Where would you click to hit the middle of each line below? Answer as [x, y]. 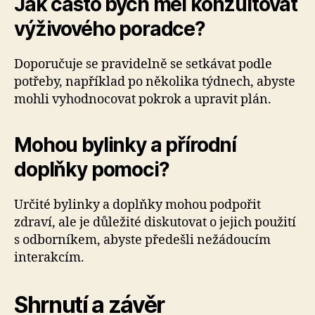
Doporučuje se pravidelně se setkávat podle [143, 64]
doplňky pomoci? [92, 169]
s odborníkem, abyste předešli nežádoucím [142, 240]
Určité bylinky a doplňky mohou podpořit [137, 205]
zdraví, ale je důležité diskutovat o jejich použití [155, 223]
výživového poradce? [110, 29]
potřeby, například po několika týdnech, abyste [155, 82]
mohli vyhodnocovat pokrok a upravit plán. [143, 99]
